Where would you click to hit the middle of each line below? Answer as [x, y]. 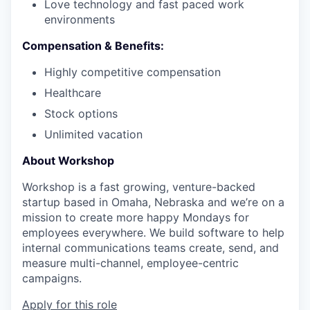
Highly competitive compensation [133, 72]
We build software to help [217, 232]
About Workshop [68, 161]
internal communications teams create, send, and [151, 248]
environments [80, 19]
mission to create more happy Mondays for [136, 217]
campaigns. [52, 278]
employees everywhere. [86, 232]
